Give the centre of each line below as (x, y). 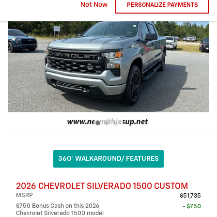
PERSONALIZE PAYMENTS (162, 5)
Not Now (94, 5)
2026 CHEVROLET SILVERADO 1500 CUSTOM (102, 187)
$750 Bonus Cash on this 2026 (58, 206)
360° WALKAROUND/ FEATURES (108, 159)
